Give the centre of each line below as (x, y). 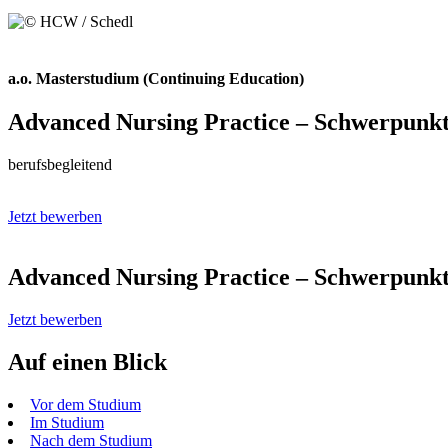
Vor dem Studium (85, 404)
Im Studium (67, 422)
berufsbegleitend (60, 165)
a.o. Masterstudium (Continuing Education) (156, 79)
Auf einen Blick (87, 362)
